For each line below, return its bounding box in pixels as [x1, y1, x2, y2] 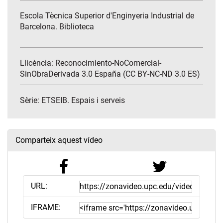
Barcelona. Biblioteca [20, 22, 94, 32]
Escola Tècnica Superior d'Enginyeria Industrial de [20, 11, 194, 21]
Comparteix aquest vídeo [15, 135, 103, 145]
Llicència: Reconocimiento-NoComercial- [20, 58, 161, 68]
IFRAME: [31, 203, 61, 213]
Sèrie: [20, 96, 41, 106]
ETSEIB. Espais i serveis [41, 96, 125, 106]
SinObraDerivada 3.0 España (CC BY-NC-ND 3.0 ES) [20, 69, 200, 79]
